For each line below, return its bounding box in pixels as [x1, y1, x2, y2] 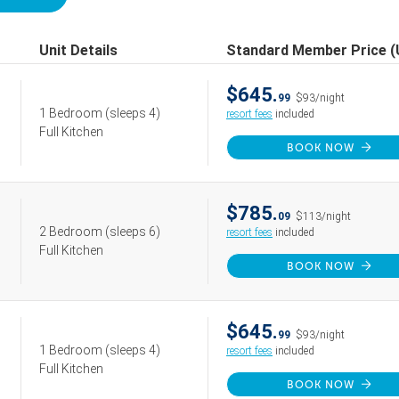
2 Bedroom [39, 224, 105, 239]
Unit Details [39, 42, 118, 59]
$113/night [296, 210, 351, 223]
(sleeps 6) [105, 224, 160, 239]
